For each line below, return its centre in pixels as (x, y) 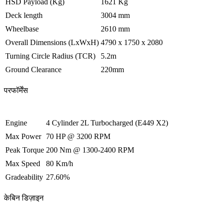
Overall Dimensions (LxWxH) (52, 43)
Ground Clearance (33, 70)
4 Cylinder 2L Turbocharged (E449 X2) (107, 123)
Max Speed (23, 164)
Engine (16, 123)
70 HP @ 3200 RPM (78, 137)
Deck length (24, 15)
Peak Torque (25, 150)
